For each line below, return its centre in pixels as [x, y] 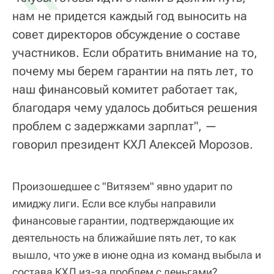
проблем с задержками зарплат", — [115, 126]
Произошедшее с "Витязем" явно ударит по [122, 186]
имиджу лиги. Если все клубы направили [114, 203]
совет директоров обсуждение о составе [126, 34]
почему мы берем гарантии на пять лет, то [133, 71]
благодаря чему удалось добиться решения [135, 107]
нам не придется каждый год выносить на [130, 16]
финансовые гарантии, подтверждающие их [123, 220]
